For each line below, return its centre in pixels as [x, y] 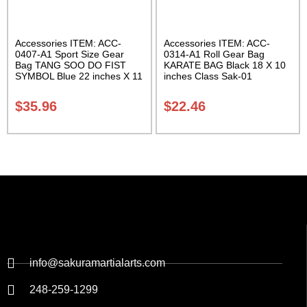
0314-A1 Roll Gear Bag [214, 54]
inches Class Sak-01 [208, 76]
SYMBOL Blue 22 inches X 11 [79, 76]
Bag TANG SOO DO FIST [71, 65]
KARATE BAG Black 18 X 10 [224, 65]
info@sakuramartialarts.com [97, 263]
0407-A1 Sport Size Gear [70, 54]
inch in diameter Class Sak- [74, 87]
